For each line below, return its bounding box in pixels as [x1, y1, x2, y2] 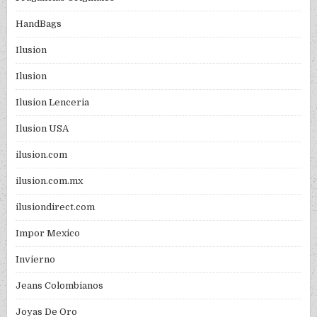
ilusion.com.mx [16, 175, 83, 187]
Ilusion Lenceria [16, 97, 90, 108]
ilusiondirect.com [16, 202, 96, 213]
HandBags [16, 18, 62, 30]
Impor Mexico [16, 228, 81, 239]
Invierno [16, 254, 56, 265]
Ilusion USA [16, 123, 69, 134]
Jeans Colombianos [16, 280, 104, 292]
